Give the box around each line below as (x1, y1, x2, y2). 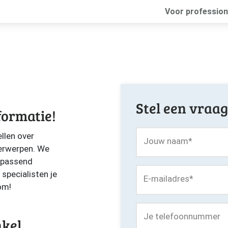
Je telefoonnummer (143, 211, 220, 221)
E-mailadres (143, 174, 189, 184)
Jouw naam (143, 136, 188, 146)
